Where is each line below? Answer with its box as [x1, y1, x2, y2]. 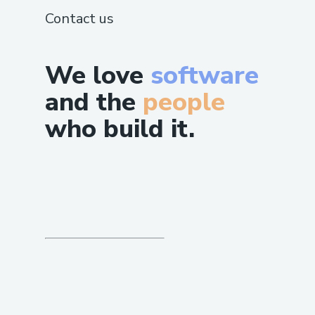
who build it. [45, 111, 195, 146]
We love [45, 58, 150, 93]
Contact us [45, 8, 114, 28]
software [150, 58, 259, 93]
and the [45, 84, 136, 120]
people [143, 84, 225, 120]
